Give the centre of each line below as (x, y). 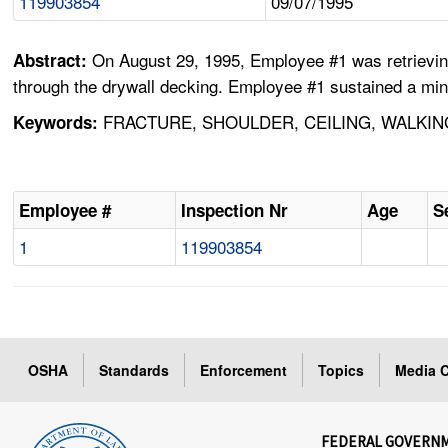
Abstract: (53, 60)
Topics (341, 370)
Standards (134, 370)
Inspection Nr (235, 210)
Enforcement (244, 370)
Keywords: (56, 122)
